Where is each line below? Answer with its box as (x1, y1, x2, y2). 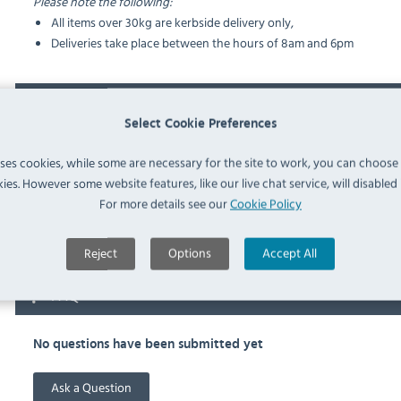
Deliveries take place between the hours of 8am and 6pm (50, 33, 354, 53)
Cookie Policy (230, 193, 302, 213)
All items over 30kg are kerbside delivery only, (50, 13, 294, 32)
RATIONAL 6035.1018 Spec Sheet (78, 205, 252, 219)
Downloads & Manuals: (32, 142, 179, 158)
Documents (50, 90, 125, 114)
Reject (84, 243, 117, 262)
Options (168, 243, 211, 262)
